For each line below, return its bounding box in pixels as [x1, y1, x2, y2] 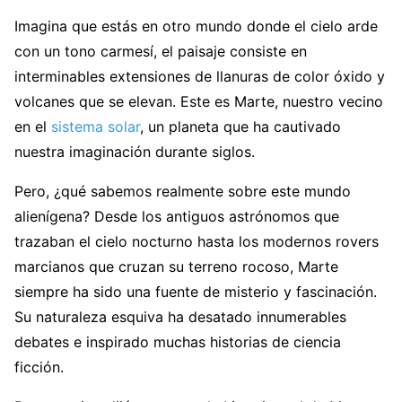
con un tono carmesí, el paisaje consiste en [14, 42, 307, 61]
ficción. [14, 358, 64, 377]
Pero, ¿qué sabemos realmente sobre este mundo [14, 182, 351, 201]
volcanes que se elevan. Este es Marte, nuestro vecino [14, 92, 383, 111]
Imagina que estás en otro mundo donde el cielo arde [14, 17, 378, 36]
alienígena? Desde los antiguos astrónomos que [14, 207, 339, 226]
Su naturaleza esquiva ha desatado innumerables [14, 308, 346, 327]
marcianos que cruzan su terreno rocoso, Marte [14, 258, 338, 276]
